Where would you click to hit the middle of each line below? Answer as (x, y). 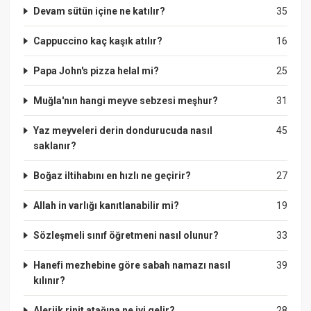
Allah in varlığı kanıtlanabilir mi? (107, 205)
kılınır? (50, 280)
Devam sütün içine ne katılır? (100, 11)
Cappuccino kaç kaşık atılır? (98, 41)
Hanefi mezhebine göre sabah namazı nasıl (132, 265)
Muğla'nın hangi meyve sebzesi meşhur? (126, 100)
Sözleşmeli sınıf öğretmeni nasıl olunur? (126, 235)
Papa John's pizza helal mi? (96, 70)
